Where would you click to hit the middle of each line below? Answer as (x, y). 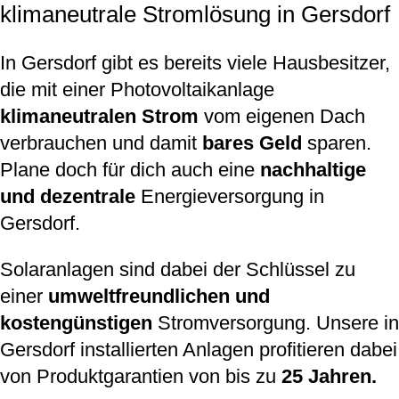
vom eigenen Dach (282, 116)
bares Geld (252, 143)
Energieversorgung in (230, 196)
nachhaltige (313, 170)
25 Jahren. (329, 376)
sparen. (337, 143)
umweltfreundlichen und (159, 296)
